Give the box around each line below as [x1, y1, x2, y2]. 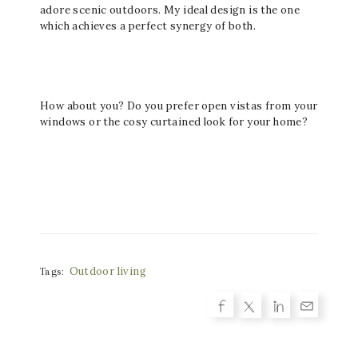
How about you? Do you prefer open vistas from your [40, 99, 318, 113]
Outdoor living [69, 265, 146, 278]
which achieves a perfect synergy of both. [40, 19, 256, 33]
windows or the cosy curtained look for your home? [40, 115, 308, 129]
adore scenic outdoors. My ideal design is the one [40, 3, 300, 17]
